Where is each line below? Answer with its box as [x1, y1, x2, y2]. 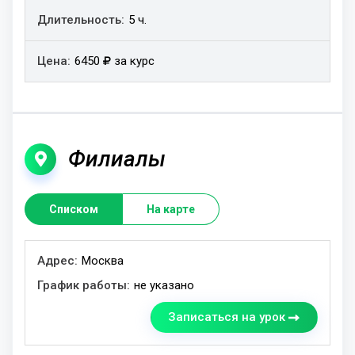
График [91, 242, 140, 259]
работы [91, 261, 144, 279]
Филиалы [68, 146, 166, 173]
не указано [134, 278, 194, 293]
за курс [111, 54, 155, 69]
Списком [49, 203, 98, 216]
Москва [82, 254, 124, 269]
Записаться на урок [168, 310, 285, 325]
